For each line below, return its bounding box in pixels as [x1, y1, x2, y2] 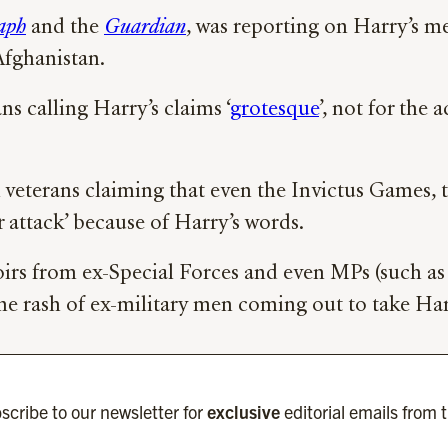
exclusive [206, 399, 280, 423]
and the [31, 18, 104, 39]
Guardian [104, 18, 186, 39]
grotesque [230, 100, 319, 121]
